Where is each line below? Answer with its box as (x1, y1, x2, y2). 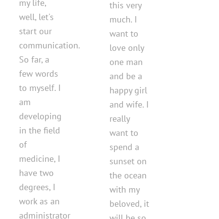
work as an (19, 195, 60, 207)
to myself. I (19, 82, 61, 93)
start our (19, 25, 52, 37)
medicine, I (19, 153, 60, 164)
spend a (109, 141, 139, 153)
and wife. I (109, 98, 149, 110)
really (109, 112, 130, 124)
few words (19, 67, 58, 79)
